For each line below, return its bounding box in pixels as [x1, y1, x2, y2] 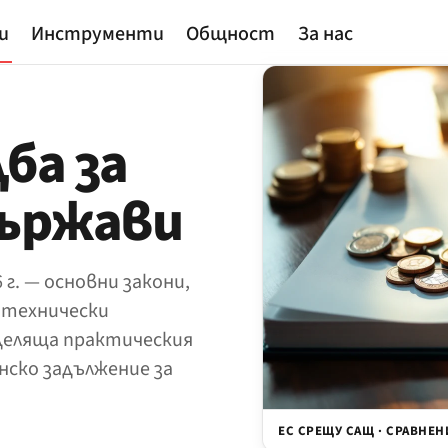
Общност [186, 20, 276, 49]
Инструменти [30, 20, 164, 49]
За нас [297, 20, 353, 49]
